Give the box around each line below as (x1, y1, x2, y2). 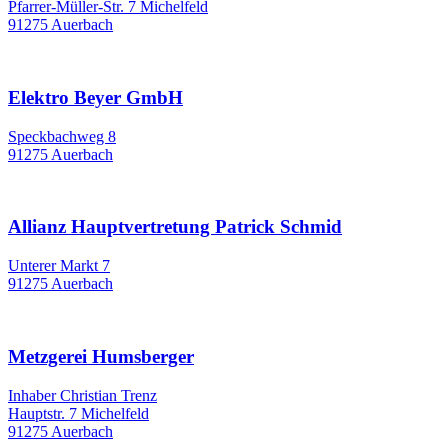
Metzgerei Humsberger (8, 345, 194, 367)
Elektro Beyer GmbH (8, 87, 183, 109)
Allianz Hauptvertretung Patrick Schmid (8, 216, 342, 238)
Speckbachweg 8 (8, 127, 116, 145)
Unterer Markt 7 (8, 257, 110, 275)
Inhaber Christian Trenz (8, 386, 157, 404)
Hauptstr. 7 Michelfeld (8, 404, 149, 422)
